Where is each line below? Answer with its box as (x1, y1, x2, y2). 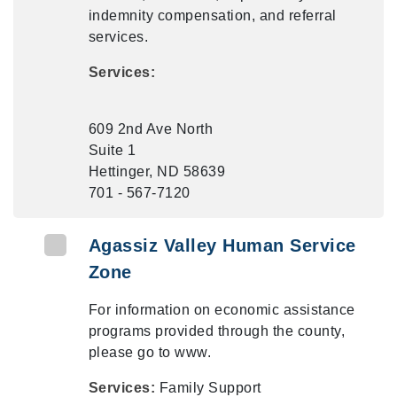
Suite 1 (88, 143, 136, 158)
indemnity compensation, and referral (88, 8, 337, 23)
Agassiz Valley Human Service (88, 236, 356, 255)
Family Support (159, 380, 261, 395)
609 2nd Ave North (88, 121, 214, 136)
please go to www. (88, 345, 212, 360)
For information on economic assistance (88, 302, 355, 317)
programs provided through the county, (88, 323, 346, 339)
